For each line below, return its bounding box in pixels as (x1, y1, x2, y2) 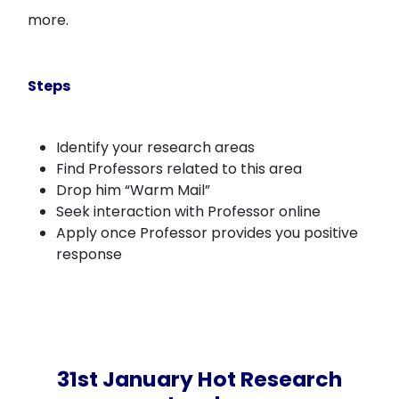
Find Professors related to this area (56, 159, 303, 179)
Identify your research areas (56, 137, 256, 158)
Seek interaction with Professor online (56, 201, 322, 222)
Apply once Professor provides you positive (56, 223, 359, 243)
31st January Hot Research (57, 364, 342, 394)
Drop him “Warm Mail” (56, 180, 211, 200)
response (56, 244, 123, 265)
